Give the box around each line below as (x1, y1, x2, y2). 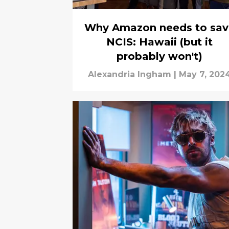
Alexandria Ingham (88, 70, 171, 80)
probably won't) (117, 50, 202, 63)
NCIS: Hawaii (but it (106, 36, 213, 49)
